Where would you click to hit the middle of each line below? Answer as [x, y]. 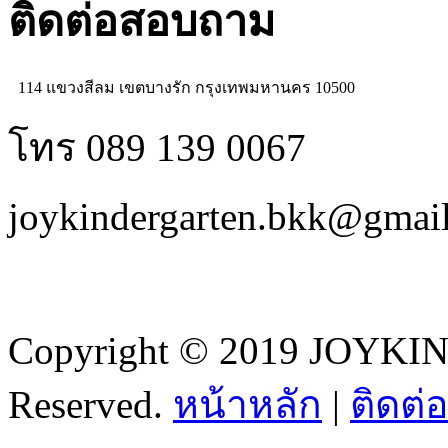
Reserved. [85, 404]
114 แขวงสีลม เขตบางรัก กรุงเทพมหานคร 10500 [186, 88]
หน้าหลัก [247, 404]
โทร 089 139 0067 [157, 148]
